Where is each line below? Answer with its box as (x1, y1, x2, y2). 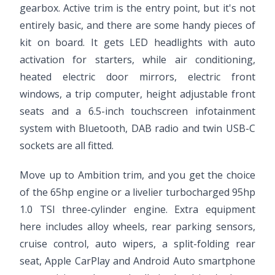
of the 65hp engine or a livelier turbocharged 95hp (20, 185, 255, 199)
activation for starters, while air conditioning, (20, 53, 255, 66)
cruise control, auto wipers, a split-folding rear (20, 237, 255, 250)
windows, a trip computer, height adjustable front (20, 87, 255, 101)
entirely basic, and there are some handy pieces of (20, 18, 255, 32)
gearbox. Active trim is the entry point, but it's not (20, 1, 255, 15)
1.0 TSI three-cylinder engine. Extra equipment (20, 203, 255, 216)
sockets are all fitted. (20, 139, 114, 152)
